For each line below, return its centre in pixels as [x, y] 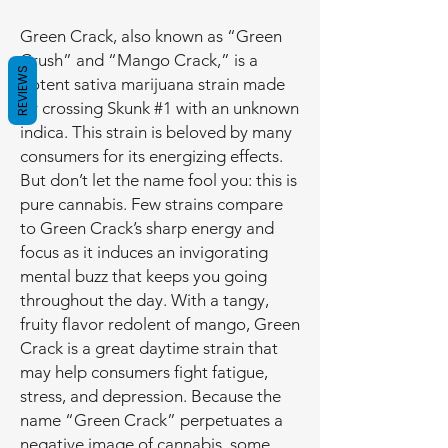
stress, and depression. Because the [150, 396]
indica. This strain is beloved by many [156, 132]
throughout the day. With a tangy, [144, 300]
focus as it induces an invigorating [144, 252]
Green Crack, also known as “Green [151, 36]
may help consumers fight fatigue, [144, 372]
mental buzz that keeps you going [143, 276]
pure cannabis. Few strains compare [151, 204]
